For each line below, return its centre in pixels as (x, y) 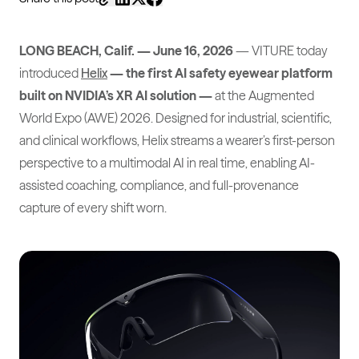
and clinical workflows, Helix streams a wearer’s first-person (177, 140)
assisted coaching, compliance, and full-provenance (159, 185)
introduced (50, 73)
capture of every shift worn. (93, 208)
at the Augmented (263, 95)
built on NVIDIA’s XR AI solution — (116, 95)
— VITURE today (280, 50)
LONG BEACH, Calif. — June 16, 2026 (126, 50)
